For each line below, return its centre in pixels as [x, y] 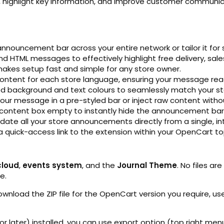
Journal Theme [147, 165]
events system [52, 165]
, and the [99, 165]
